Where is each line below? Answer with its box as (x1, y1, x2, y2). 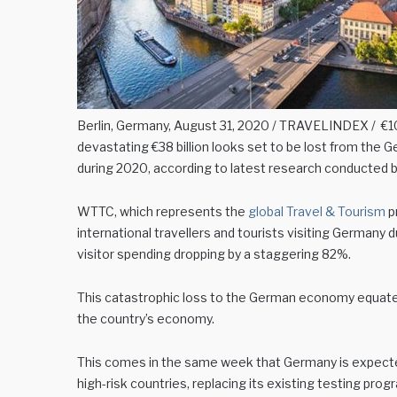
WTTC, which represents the (77, 204, 248, 219)
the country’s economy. (77, 311, 214, 326)
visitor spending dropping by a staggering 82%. (77, 246, 351, 261)
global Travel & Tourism (248, 204, 385, 219)
